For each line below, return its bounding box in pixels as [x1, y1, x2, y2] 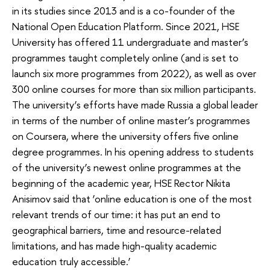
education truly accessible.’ [12, 254, 131, 269]
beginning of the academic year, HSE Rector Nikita [12, 176, 230, 190]
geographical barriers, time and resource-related [12, 223, 221, 237]
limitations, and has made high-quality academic [12, 239, 217, 253]
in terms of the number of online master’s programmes [12, 113, 250, 128]
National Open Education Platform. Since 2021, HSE [12, 19, 239, 34]
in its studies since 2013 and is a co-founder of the [12, 4, 235, 18]
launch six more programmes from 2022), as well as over [12, 66, 256, 81]
